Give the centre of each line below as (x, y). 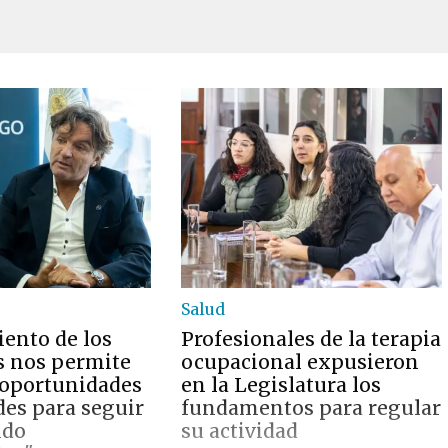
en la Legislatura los (281, 385)
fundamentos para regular (311, 408)
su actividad (240, 431)
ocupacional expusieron (300, 362)
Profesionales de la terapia (311, 339)
